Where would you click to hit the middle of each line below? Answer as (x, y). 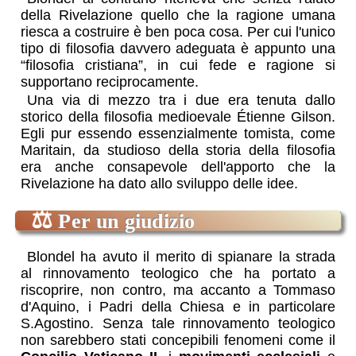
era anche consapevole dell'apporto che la (178, 167)
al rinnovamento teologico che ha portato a (178, 273)
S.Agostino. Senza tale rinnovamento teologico (178, 323)
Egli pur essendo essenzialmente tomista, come (178, 134)
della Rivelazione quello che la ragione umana (178, 15)
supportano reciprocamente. (110, 82)
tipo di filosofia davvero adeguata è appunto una (178, 49)
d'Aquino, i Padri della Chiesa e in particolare (178, 306)
